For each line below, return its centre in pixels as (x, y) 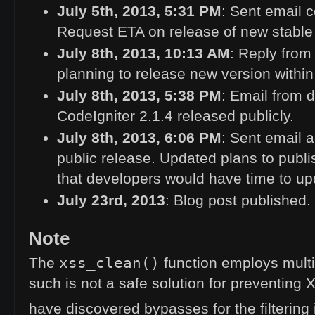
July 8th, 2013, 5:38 (128, 96)
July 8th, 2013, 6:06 (128, 138)
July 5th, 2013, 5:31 (128, 11)
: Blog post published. (238, 200)
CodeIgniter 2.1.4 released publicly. (175, 116)
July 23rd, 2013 (111, 200)
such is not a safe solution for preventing (167, 283)
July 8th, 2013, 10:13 (132, 53)
